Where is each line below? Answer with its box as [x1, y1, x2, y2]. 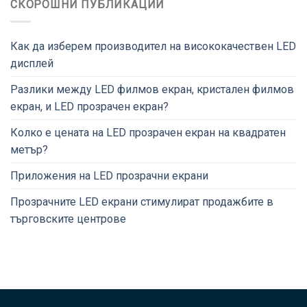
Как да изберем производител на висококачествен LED [10, 39, 296, 53]
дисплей [10, 56, 53, 70]
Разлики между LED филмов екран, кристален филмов [10, 82, 294, 96]
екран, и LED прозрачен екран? [10, 99, 169, 113]
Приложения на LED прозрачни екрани [10, 169, 208, 182]
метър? [10, 143, 48, 156]
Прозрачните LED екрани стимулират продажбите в [10, 195, 273, 208]
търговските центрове [10, 212, 126, 225]
